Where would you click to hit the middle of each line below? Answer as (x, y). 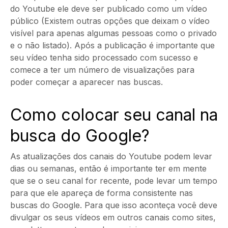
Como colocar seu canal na (114, 115)
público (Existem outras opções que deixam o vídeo (110, 21)
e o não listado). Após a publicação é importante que (112, 45)
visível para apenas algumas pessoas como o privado (113, 33)
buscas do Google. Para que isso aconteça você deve (114, 205)
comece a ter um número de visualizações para (102, 70)
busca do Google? (80, 136)
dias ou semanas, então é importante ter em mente (108, 168)
